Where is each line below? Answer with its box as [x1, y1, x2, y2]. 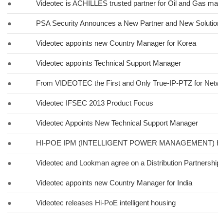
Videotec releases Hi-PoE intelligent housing [36, 199, 176, 207]
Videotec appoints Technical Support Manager [36, 59, 181, 67]
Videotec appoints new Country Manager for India [36, 179, 192, 187]
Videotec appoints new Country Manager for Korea [36, 39, 196, 47]
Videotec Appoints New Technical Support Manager [36, 119, 198, 127]
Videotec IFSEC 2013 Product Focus [36, 99, 153, 107]
